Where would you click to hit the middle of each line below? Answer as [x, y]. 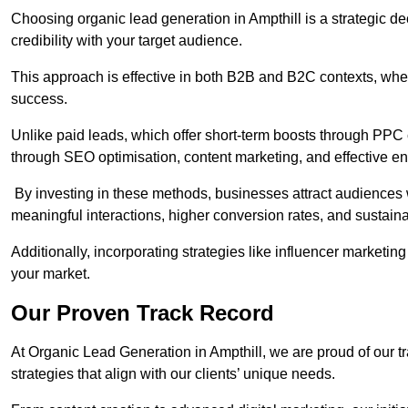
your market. [51, 274]
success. [39, 99]
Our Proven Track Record [143, 313]
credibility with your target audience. [127, 41]
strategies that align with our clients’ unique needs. [173, 374]
